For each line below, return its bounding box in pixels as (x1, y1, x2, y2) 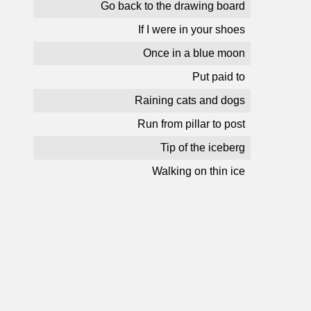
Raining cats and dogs (135, 94, 245, 106)
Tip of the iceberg (160, 142, 245, 153)
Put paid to (192, 71, 245, 83)
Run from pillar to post (137, 118, 245, 130)
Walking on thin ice (152, 165, 245, 177)
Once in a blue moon (143, 47, 245, 59)
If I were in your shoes (138, 24, 245, 35)
